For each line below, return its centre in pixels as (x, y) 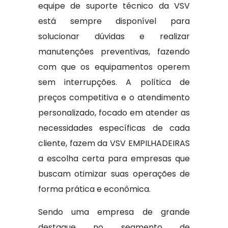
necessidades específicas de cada (114, 128)
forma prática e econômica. (94, 189)
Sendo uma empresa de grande (114, 212)
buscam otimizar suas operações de (114, 174)
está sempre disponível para (114, 21)
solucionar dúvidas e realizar (114, 36)
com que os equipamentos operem (114, 67)
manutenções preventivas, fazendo (114, 52)
